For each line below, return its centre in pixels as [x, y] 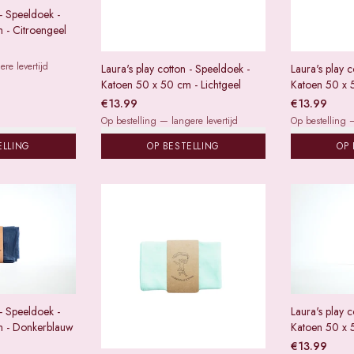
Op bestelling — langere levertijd [169, 121]
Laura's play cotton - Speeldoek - [175, 69]
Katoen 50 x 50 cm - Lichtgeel [171, 85]
